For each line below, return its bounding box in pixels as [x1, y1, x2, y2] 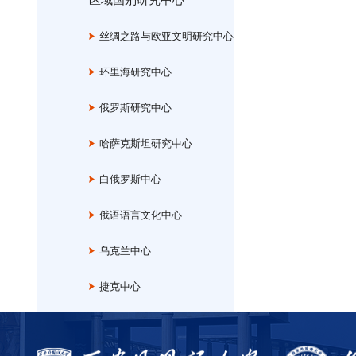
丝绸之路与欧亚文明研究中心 [95, 30, 234, 42]
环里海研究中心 [95, 66, 172, 78]
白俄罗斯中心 [95, 173, 161, 185]
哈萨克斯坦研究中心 [95, 137, 192, 149]
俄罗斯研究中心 [95, 102, 172, 114]
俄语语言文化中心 [95, 209, 182, 221]
